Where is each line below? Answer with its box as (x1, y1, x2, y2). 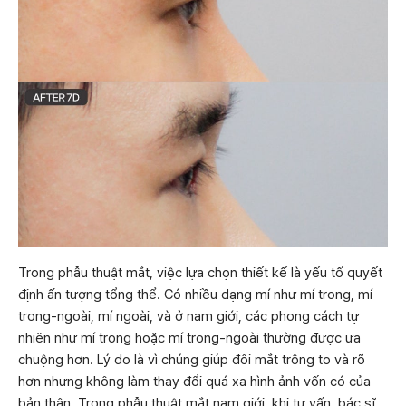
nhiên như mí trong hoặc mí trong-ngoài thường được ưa (18, 330, 361, 346)
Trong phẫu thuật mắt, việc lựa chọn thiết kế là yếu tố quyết (18, 265, 382, 281)
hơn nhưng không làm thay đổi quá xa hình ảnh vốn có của (18, 373, 371, 390)
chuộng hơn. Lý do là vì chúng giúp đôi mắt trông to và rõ (18, 352, 365, 368)
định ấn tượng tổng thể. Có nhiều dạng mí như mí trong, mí (18, 286, 372, 303)
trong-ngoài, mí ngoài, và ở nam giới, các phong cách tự (18, 308, 359, 324)
